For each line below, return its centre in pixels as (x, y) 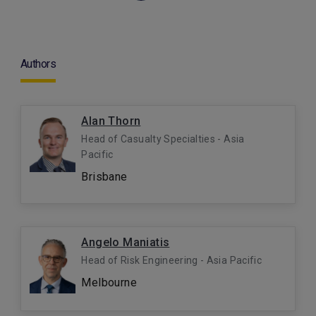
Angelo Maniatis (126, 242)
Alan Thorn (111, 121)
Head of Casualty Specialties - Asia (163, 139)
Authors (38, 64)
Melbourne (109, 282)
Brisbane (104, 177)
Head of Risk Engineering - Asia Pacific (171, 260)
